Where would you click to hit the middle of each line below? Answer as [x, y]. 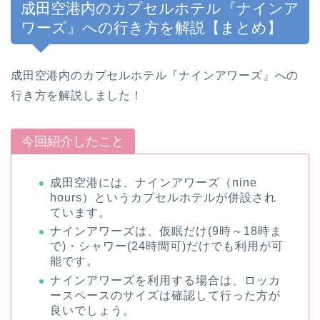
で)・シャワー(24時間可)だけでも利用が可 [167, 246]
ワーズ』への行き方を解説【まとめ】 [151, 27]
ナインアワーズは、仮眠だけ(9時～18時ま [166, 231]
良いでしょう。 [92, 310]
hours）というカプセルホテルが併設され [163, 197]
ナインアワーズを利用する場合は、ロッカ [165, 280]
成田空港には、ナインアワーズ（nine [154, 182]
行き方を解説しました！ [77, 95]
